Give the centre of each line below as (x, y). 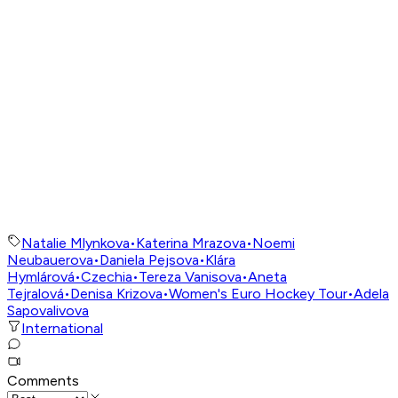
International (62, 329)
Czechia (107, 277)
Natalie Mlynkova (76, 243)
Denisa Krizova (116, 294)
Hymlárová (41, 277)
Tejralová (36, 294)
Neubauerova (50, 260)
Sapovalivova (48, 311)
